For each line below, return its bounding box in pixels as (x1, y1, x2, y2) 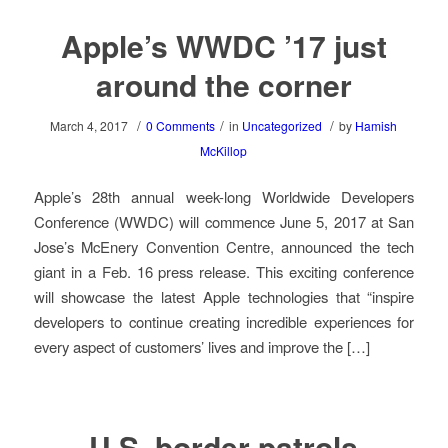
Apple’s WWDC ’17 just (60, 24, 387, 68)
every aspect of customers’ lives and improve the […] (33, 335, 370, 357)
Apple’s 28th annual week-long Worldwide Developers (33, 185, 415, 207)
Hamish (355, 117, 398, 135)
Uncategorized (242, 117, 323, 135)
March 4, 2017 (50, 117, 129, 135)
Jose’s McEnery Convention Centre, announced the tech (33, 235, 415, 257)
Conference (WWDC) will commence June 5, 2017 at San (33, 210, 415, 232)
